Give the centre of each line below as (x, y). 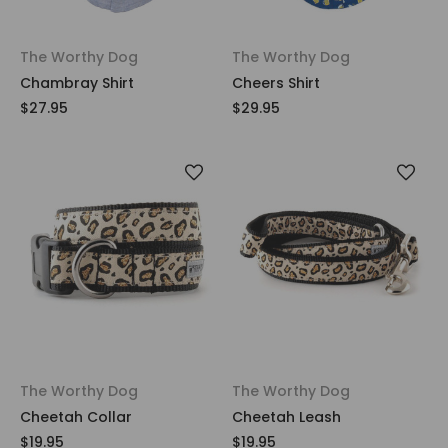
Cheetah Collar (76, 416)
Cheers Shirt (275, 83)
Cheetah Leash (286, 416)
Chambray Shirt (77, 83)
